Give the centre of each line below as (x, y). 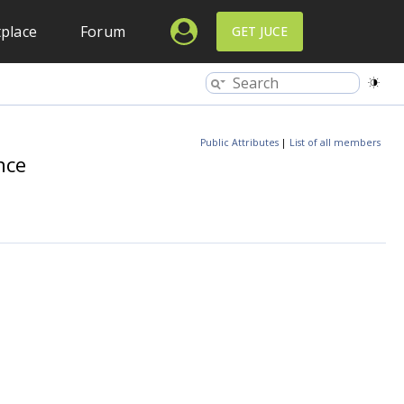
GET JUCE (260, 31)
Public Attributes (239, 142)
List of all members (335, 142)
